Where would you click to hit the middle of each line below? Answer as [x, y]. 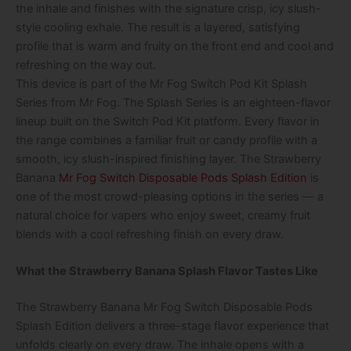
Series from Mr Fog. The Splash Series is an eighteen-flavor [173, 102]
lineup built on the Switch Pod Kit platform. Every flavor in [168, 121]
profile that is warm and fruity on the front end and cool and [175, 46]
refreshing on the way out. [86, 65]
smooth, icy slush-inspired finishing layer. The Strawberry [168, 159]
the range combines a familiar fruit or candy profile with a [166, 140]
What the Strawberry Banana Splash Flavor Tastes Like [167, 271]
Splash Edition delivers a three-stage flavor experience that [172, 326]
